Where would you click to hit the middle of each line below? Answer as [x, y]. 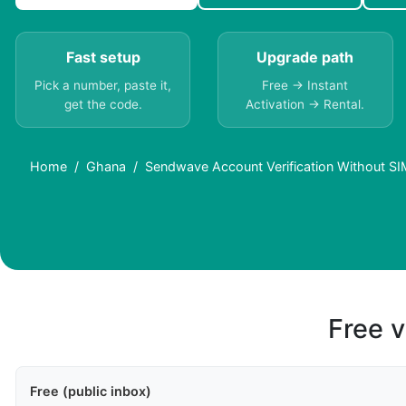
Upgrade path [305, 58]
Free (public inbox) [91, 391]
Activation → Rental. [305, 105]
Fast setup [103, 58]
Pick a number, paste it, [103, 86]
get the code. [103, 105]
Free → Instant [305, 86]
